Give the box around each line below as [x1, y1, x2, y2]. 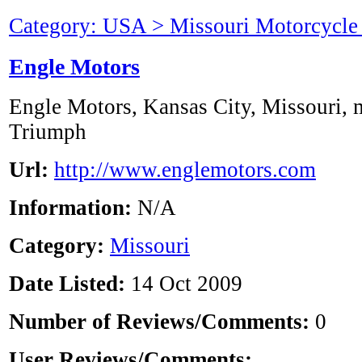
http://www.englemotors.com [54, 158, 316, 183]
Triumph [9, 120, 86, 145]
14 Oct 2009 [125, 271, 242, 297]
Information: [9, 196, 137, 221]
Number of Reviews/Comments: [9, 309, 315, 335]
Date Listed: [9, 271, 125, 297]
